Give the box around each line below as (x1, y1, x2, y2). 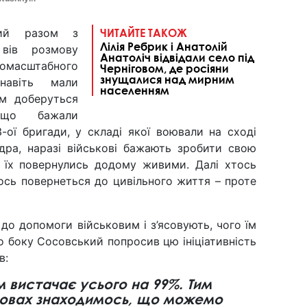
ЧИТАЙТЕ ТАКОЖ (100, 26, 187, 40)
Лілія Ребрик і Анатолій (100, 40, 228, 53)
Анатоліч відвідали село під (100, 51, 254, 64)
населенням (100, 84, 169, 97)
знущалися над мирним (100, 73, 234, 86)
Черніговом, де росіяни (100, 62, 229, 75)
